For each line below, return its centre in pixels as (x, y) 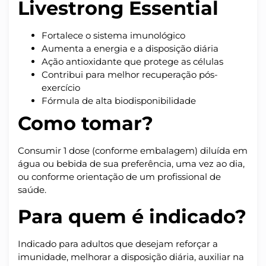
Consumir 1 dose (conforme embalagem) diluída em (133, 151)
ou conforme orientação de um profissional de (119, 177)
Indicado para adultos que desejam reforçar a (118, 243)
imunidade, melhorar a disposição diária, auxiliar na (131, 256)
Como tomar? (85, 123)
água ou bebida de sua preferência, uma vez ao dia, (131, 164)
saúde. (32, 190)
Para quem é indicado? (132, 216)
